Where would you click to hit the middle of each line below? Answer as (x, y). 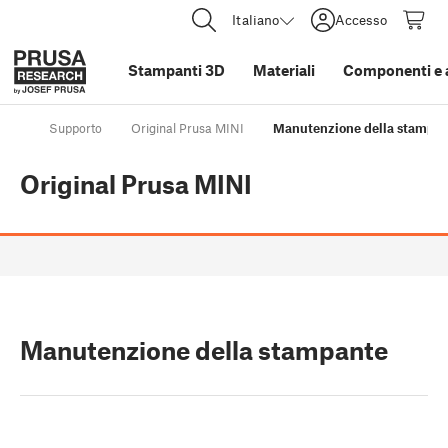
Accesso (361, 19)
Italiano (255, 19)
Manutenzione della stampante (204, 350)
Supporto (75, 128)
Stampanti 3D (176, 70)
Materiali (284, 70)
